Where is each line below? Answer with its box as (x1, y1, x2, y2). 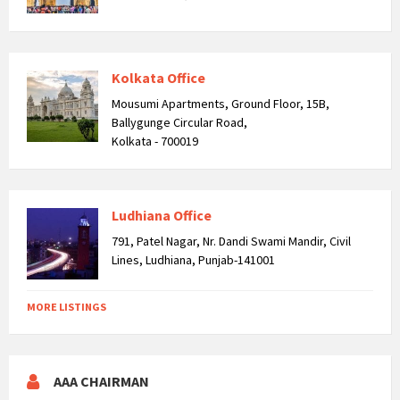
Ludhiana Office (112, 206, 212, 224)
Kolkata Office (112, 69, 205, 87)
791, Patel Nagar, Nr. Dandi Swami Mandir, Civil (112, 233, 351, 249)
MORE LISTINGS (27, 300, 106, 313)
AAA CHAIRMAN (54, 372, 149, 390)
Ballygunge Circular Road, (112, 114, 247, 130)
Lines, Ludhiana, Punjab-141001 (112, 252, 275, 268)
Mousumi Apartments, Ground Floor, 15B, (112, 96, 329, 112)
